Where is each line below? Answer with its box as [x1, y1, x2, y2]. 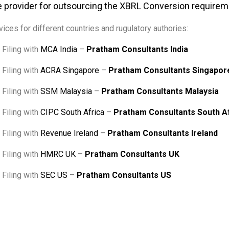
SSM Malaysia [40, 86, 92, 96]
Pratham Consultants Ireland [107, 128, 218, 138]
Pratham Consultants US [77, 170, 171, 180]
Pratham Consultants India [86, 44, 188, 54]
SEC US [40, 170, 67, 180]
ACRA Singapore [40, 65, 99, 75]
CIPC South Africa [40, 107, 104, 117]
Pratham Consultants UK [85, 149, 179, 159]
